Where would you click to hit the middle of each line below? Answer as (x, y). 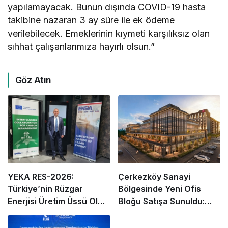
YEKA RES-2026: (41, 177)
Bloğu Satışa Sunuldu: (161, 201)
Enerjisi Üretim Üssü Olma (59, 201)
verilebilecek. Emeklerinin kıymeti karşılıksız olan (109, 33)
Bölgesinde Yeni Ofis (159, 189)
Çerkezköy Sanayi (154, 177)
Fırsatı (20, 213)
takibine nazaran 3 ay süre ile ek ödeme (91, 20)
